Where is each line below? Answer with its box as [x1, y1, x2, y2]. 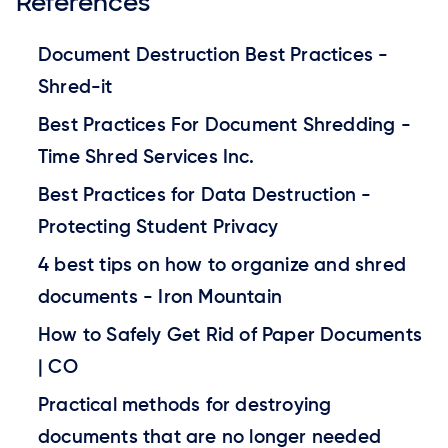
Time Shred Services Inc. [38, 147, 254, 167]
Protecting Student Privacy [38, 217, 279, 237]
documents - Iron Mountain [38, 287, 282, 307]
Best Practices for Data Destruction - [38, 185, 372, 205]
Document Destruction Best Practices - [38, 45, 389, 65]
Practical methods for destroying [38, 395, 332, 415]
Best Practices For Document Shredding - [38, 115, 411, 135]
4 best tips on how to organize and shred [38, 255, 407, 275]
